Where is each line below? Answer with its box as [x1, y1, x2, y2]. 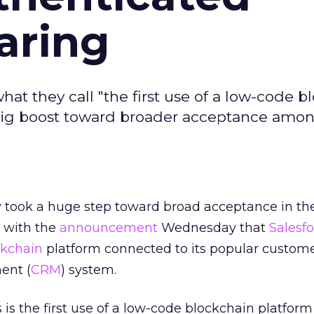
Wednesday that [158, 220, 269, 235]
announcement [60, 220, 158, 235]
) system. [61, 262, 116, 278]
